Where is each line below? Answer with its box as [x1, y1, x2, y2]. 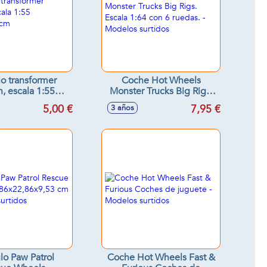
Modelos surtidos [125, 106, 197, 119]
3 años [111, 103, 134, 113]
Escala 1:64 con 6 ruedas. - [105, 95, 217, 108]
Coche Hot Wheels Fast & [107, 251, 215, 264]
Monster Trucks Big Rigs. [109, 85, 213, 98]
